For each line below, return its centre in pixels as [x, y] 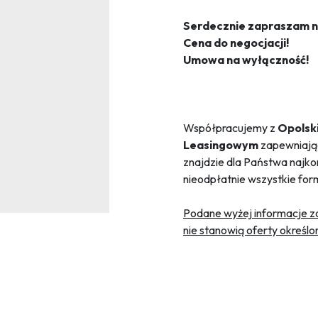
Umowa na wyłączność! [246, 60]
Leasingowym [222, 145]
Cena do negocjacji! [236, 43]
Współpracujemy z [230, 128]
